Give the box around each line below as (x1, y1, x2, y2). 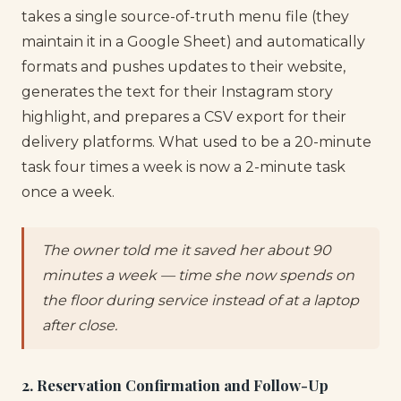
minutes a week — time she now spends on (42, 267, 354, 285)
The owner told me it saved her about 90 (42, 242, 331, 260)
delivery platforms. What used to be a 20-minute (21, 132, 371, 150)
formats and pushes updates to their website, (21, 57, 346, 75)
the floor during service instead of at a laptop (42, 292, 359, 310)
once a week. (21, 183, 115, 200)
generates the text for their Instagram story (21, 82, 333, 100)
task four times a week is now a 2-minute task (21, 158, 346, 175)
